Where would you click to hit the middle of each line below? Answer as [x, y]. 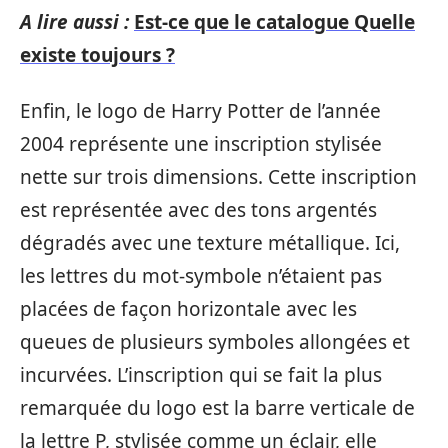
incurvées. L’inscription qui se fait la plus [201, 374]
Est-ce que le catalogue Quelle [274, 22]
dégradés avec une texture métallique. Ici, [210, 242]
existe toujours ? [97, 55]
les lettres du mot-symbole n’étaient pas [201, 275]
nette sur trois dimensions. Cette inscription [218, 176]
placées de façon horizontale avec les [188, 308]
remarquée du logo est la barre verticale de [217, 407]
